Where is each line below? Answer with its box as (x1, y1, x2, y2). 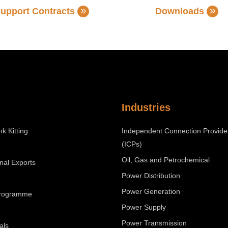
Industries (122, 102, 170, 113)
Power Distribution (122, 172, 180, 180)
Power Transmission (122, 219, 187, 227)
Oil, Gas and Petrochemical (122, 156, 210, 164)
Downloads (155, 6, 204, 16)
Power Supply (122, 203, 166, 211)
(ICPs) (122, 140, 142, 148)
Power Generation (122, 187, 180, 195)
